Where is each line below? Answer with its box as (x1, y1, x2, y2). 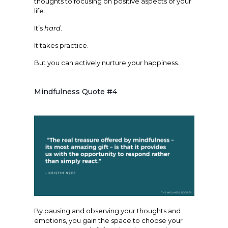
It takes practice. (34, 41, 89, 49)
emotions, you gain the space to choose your (34, 216, 183, 224)
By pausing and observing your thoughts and (34, 206, 181, 215)
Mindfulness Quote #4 (34, 87, 117, 96)
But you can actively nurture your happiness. (34, 58, 179, 67)
